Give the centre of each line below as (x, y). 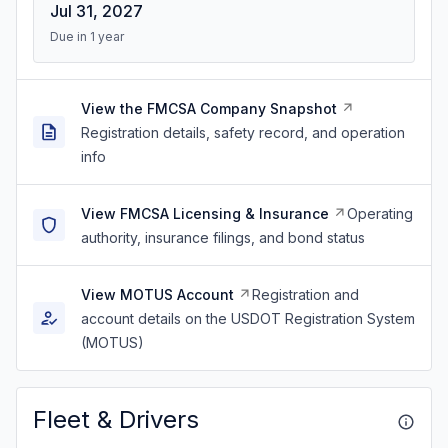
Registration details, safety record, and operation (243, 132)
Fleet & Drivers (116, 419)
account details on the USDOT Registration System (248, 318)
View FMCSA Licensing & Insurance (205, 213)
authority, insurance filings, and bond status (223, 237)
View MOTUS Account (157, 294)
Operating (380, 213)
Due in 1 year (87, 36)
